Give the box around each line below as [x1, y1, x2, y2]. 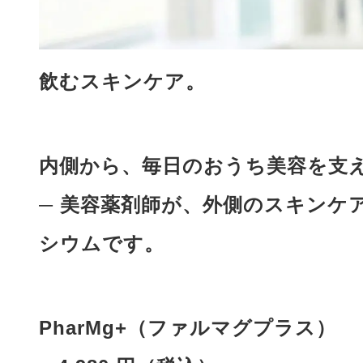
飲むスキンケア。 [39, 70, 206, 93]
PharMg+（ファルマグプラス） [39, 317, 336, 340]
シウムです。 [39, 233, 164, 255]
